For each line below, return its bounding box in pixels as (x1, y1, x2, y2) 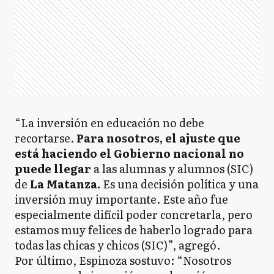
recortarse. (15, 130, 74, 146)
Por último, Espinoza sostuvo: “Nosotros (15, 252, 231, 268)
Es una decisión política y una (103, 176, 259, 192)
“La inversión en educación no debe (15, 114, 204, 131)
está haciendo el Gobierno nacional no (15, 145, 244, 161)
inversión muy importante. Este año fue (15, 191, 228, 207)
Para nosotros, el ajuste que (74, 130, 240, 146)
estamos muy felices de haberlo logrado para (15, 221, 253, 238)
